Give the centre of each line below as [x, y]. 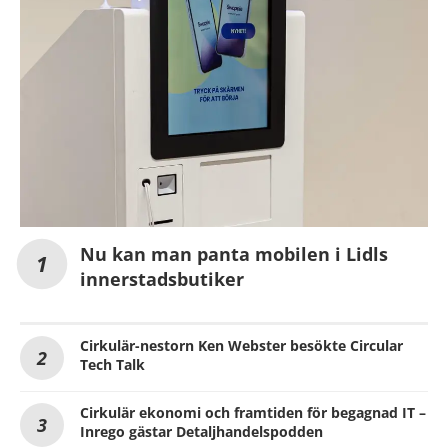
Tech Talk [112, 365]
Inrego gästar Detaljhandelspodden [201, 432]
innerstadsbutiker [162, 279]
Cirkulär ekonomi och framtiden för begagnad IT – [253, 413]
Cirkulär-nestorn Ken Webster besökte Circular [241, 346]
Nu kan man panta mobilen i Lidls [234, 254]
